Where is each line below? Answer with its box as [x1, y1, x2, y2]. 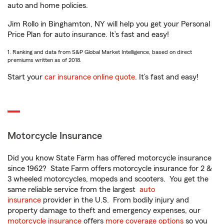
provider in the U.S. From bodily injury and [41, 196, 189, 204]
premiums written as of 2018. [7, 57, 81, 63]
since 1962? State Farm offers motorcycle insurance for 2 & [7, 164, 212, 172]
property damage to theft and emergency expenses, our [7, 206, 200, 214]
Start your [7, 73, 44, 81]
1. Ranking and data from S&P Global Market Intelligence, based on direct [7, 49, 192, 55]
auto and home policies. [7, 1, 88, 9]
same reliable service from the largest [7, 185, 139, 193]
